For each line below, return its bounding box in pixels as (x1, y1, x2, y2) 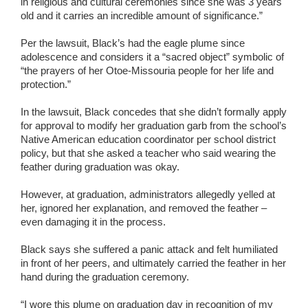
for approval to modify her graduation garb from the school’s (21, 119, 287, 131)
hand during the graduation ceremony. (21, 270, 189, 283)
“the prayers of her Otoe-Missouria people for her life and (21, 64, 274, 76)
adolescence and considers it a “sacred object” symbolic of (21, 50, 284, 63)
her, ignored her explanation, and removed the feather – (21, 201, 267, 214)
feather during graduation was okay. (21, 160, 182, 173)
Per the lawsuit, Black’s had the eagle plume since (21, 36, 245, 49)
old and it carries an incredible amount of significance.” (21, 9, 263, 21)
